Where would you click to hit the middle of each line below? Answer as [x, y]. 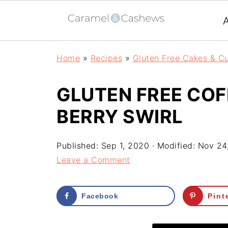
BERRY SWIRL [120, 117]
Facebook [100, 196]
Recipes [106, 58]
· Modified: [174, 146]
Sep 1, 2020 [125, 146]
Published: [79, 146]
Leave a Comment [93, 160]
